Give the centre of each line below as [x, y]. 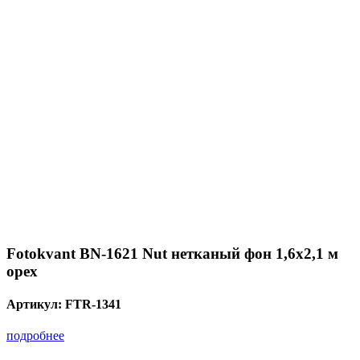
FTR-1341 [93, 304]
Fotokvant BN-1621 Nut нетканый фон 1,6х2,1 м [172, 253]
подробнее [35, 336]
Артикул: [36, 304]
